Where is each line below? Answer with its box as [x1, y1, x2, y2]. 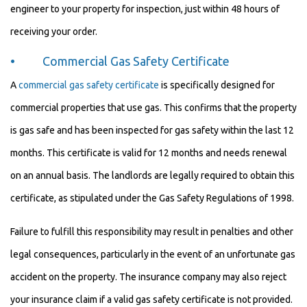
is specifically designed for [159, 79, 275, 90]
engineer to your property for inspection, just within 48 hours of [10, 3, 280, 14]
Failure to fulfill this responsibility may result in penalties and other [10, 226, 293, 237]
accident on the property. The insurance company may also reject [10, 271, 286, 282]
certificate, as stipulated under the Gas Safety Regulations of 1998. [10, 193, 294, 204]
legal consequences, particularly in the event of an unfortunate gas [10, 249, 295, 260]
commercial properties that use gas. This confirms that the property [10, 102, 297, 113]
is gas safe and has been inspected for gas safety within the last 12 [10, 125, 294, 136]
